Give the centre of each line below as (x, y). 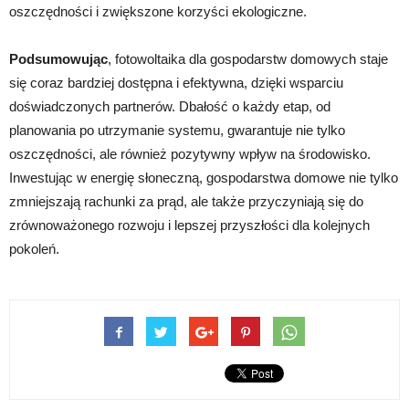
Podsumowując (58, 59)
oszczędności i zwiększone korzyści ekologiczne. (158, 12)
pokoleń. (34, 249)
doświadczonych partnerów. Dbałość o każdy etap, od (170, 107)
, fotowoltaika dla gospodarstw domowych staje (248, 59)
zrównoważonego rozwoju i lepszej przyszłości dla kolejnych (189, 225)
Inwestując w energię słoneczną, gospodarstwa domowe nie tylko (204, 178)
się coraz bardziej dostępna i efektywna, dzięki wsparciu (176, 83)
